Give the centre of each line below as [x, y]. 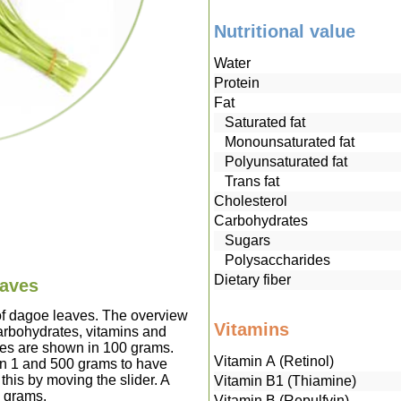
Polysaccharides [272, 260]
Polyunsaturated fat [280, 162]
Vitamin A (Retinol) [273, 362]
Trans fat [246, 182]
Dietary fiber [252, 280]
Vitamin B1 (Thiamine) [285, 381]
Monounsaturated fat [284, 142]
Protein [236, 83]
